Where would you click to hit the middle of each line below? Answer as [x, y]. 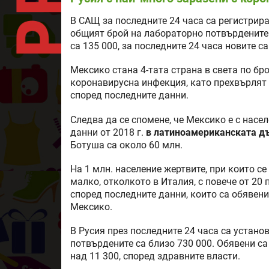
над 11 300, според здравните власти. [155, 257]
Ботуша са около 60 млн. [126, 145]
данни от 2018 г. [108, 132]
